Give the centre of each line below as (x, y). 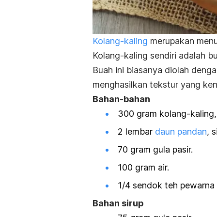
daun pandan (181, 131)
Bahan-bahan (121, 99)
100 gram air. (143, 168)
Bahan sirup (118, 203)
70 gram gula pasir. (155, 149)
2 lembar (136, 131)
